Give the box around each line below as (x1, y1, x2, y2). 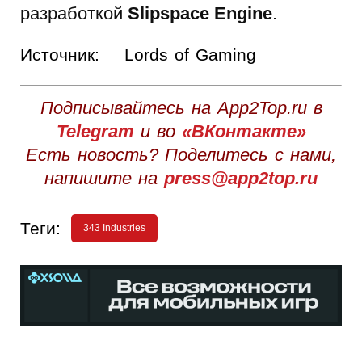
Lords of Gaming (124, 44, 256, 64)
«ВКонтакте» (181, 120, 306, 141)
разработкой (20, 2, 128, 23)
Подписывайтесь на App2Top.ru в (40, 97, 322, 118)
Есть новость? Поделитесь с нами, (26, 144, 336, 165)
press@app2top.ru (164, 167, 318, 188)
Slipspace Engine (128, 2, 272, 23)
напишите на (44, 167, 164, 188)
